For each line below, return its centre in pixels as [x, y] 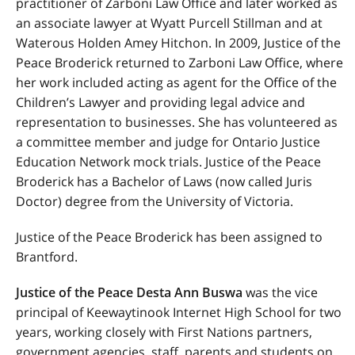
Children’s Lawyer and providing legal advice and [160, 102]
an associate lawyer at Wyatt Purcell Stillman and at [169, 23]
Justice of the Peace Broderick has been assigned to [169, 237]
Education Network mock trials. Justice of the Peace [168, 162]
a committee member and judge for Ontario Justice [168, 142]
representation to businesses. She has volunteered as [177, 122]
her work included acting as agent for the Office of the [176, 82]
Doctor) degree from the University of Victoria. [155, 201]
